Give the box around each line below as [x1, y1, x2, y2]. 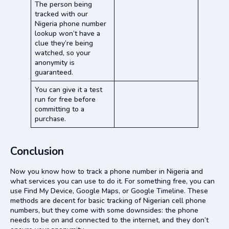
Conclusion [10, 144, 64, 158]
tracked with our [35, 9, 88, 19]
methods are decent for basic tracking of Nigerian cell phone [10, 195, 206, 205]
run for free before [35, 94, 96, 104]
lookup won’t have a [35, 28, 100, 38]
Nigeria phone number [35, 18, 106, 29]
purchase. [35, 113, 66, 124]
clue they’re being [35, 38, 93, 48]
